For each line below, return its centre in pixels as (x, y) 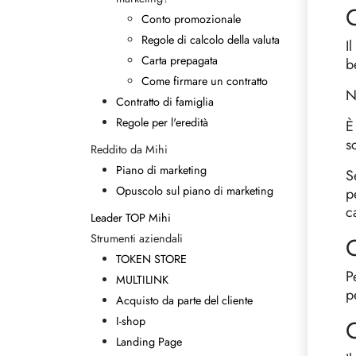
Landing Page (149, 342)
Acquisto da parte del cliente (184, 300)
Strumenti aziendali (137, 238)
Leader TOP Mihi (131, 218)
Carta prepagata (180, 60)
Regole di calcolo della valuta (211, 40)
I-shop (131, 321)
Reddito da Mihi (129, 149)
